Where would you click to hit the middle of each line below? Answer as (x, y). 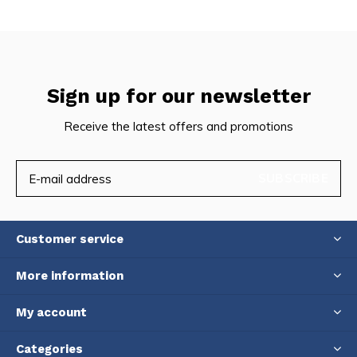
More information (70, 276)
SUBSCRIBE (293, 178)
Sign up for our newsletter (178, 96)
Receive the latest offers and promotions (178, 126)
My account (51, 312)
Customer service (70, 239)
